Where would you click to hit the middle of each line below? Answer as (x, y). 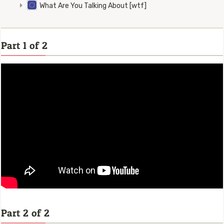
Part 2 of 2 (25, 213)
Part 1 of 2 (24, 46)
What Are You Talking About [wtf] (93, 6)
